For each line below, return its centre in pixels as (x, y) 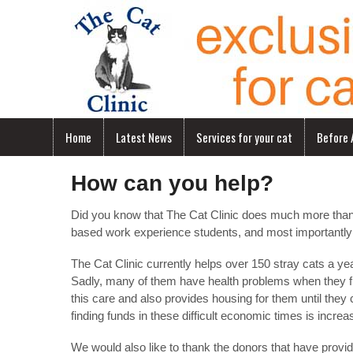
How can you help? (172, 183)
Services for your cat (244, 137)
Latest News (144, 137)
